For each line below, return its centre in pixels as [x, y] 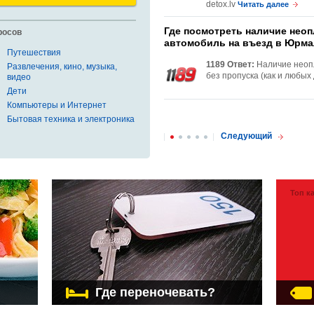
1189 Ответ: [230, 64]
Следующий [246, 136]
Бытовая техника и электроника [71, 119]
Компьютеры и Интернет [57, 105]
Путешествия [34, 53]
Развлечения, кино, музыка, [62, 67]
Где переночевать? [155, 292]
